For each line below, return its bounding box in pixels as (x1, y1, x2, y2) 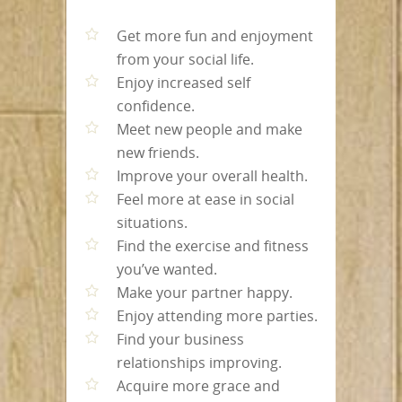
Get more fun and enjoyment (117, 25, 313, 46)
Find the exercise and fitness (117, 235, 309, 256)
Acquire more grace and (117, 375, 280, 396)
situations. (117, 212, 188, 232)
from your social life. (117, 48, 254, 69)
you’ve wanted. (117, 258, 217, 279)
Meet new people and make (117, 118, 302, 139)
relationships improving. (117, 352, 282, 372)
